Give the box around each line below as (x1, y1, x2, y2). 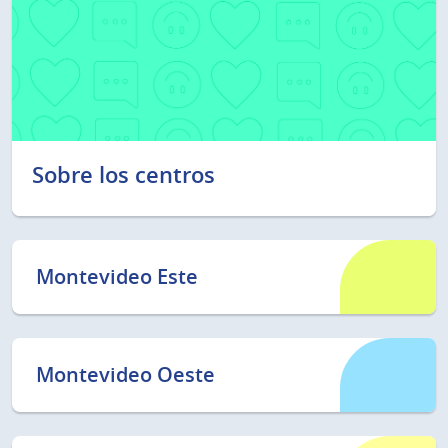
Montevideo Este (36, 262, 198, 290)
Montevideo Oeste (36, 360, 215, 388)
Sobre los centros (32, 160, 215, 191)
